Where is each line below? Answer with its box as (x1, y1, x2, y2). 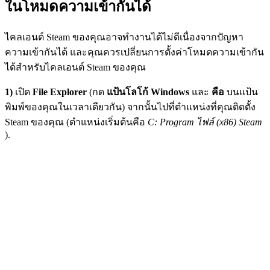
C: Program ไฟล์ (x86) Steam (148, 117, 262, 128)
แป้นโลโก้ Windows (107, 87, 189, 98)
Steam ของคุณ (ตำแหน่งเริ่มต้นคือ (5, 117, 148, 128)
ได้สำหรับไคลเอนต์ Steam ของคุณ (5, 62, 146, 73)
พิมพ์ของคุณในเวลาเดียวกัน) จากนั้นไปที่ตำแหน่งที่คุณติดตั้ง (5, 102, 256, 113)
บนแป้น (224, 87, 258, 98)
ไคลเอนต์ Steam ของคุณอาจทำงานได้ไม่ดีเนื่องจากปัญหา (5, 32, 243, 43)
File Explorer (33, 87, 87, 98)
